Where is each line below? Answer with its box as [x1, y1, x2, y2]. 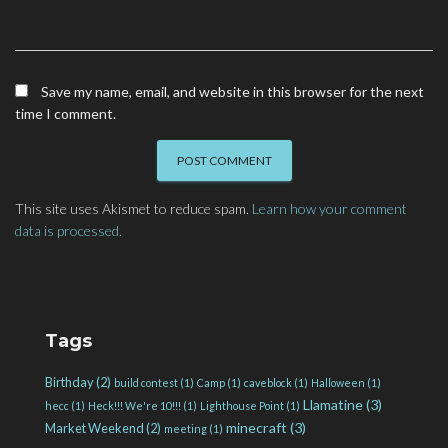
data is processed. [15, 222, 122, 240]
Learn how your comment [252, 200, 407, 218]
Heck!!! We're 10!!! [88, 399, 181, 413]
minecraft [226, 419, 287, 437]
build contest [114, 376, 178, 390]
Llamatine [303, 396, 363, 414]
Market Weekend [45, 420, 144, 437]
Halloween [311, 376, 365, 390]
